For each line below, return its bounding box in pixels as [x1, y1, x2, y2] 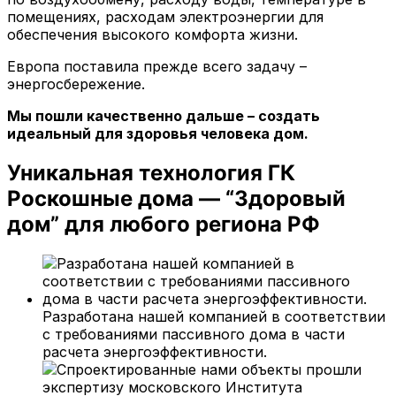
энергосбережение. [7, 74, 145, 93]
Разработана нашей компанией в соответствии [42, 307, 385, 325]
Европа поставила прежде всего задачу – [7, 57, 307, 75]
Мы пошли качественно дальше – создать [7, 106, 320, 125]
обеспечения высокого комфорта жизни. [7, 25, 298, 43]
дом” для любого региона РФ [7, 210, 320, 237]
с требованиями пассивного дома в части [42, 324, 345, 343]
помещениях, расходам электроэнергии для [7, 7, 324, 26]
